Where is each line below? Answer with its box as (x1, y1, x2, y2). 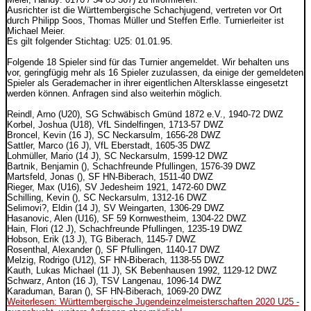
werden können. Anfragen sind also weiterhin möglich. (6, 87, 222, 99)
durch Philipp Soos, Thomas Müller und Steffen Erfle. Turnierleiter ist (6, 15, 284, 26)
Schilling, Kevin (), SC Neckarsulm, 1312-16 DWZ (6, 192, 207, 203)
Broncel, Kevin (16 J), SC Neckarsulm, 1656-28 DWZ (6, 129, 221, 140)
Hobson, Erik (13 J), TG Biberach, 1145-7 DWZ (6, 233, 196, 244)
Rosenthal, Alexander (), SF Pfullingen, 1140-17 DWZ (6, 244, 220, 255)
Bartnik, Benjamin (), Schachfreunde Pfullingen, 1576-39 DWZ (6, 160, 255, 171)
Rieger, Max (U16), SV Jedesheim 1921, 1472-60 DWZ (6, 181, 226, 192)
